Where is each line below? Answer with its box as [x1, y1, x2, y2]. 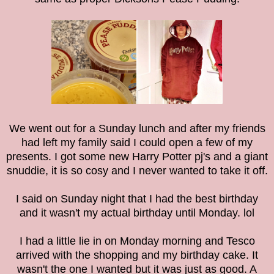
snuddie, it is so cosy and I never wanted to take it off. [6, 165, 268, 177]
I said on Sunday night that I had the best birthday [16, 193, 258, 206]
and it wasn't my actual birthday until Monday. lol [20, 207, 254, 220]
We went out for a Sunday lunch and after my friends [9, 122, 265, 135]
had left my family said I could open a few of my [21, 136, 253, 149]
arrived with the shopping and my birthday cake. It [16, 249, 258, 262]
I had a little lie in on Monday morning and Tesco [19, 235, 255, 248]
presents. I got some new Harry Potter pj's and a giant [6, 150, 268, 163]
